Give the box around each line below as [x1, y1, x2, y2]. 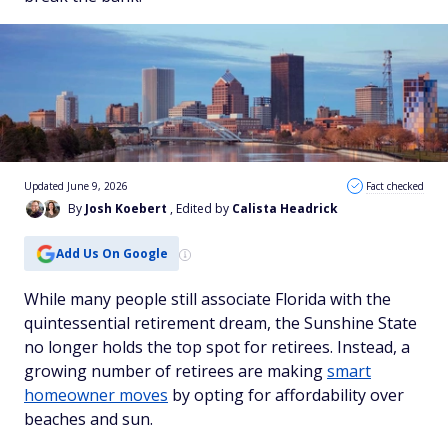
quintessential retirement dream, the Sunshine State [24, 312, 417, 334]
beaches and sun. [24, 408, 157, 430]
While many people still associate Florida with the [24, 288, 391, 310]
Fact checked [366, 179, 424, 193]
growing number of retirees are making [24, 360, 327, 382]
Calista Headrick [232, 200, 338, 217]
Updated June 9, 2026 [24, 179, 128, 193]
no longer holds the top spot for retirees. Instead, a [24, 336, 410, 358]
